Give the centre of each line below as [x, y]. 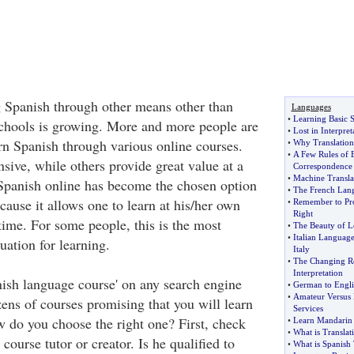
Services [308, 308]
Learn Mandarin [322, 320]
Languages [311, 107]
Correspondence [322, 166]
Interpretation [318, 273]
